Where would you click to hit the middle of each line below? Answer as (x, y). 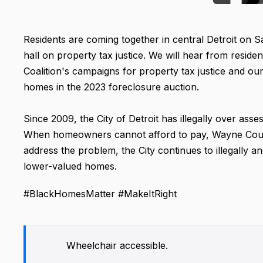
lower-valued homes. (70, 166)
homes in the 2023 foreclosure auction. (111, 87)
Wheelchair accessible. (117, 246)
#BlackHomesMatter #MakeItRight (100, 194)
